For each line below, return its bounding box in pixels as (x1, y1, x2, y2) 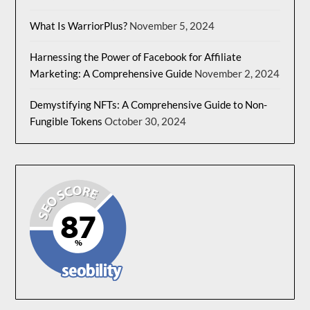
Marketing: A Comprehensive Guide (30, 66, 193, 80)
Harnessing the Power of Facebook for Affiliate (30, 50, 242, 63)
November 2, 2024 (194, 66, 280, 80)
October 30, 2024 (104, 114, 187, 127)
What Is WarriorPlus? (30, 19, 128, 32)
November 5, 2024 (129, 19, 215, 32)
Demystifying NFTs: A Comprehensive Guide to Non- (30, 98, 268, 111)
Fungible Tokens (30, 114, 103, 127)
